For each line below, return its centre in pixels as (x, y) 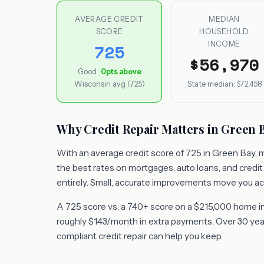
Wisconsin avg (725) (109, 84)
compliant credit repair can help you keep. (140, 236)
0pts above (121, 72)
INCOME (224, 44)
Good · (89, 72)
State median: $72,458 (224, 84)
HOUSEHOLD (224, 32)
